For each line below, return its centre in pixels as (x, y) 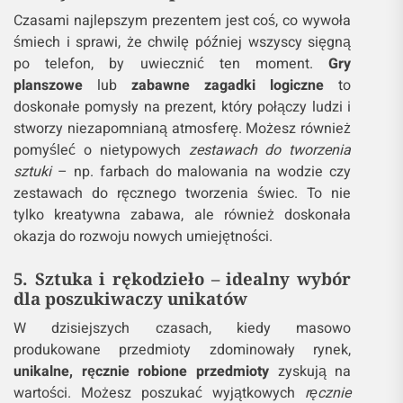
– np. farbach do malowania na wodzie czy (201, 172)
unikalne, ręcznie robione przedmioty (141, 372)
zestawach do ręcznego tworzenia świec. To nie (183, 193)
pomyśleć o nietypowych (101, 150)
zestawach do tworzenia (270, 150)
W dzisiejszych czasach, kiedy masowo (183, 328)
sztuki (32, 172)
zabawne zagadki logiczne (228, 85)
